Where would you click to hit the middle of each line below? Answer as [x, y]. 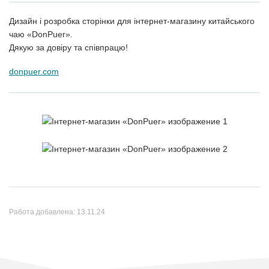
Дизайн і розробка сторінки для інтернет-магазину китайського [132, 21]
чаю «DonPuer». [41, 34]
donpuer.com [34, 71]
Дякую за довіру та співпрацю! [68, 47]
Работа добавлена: [43, 212]
